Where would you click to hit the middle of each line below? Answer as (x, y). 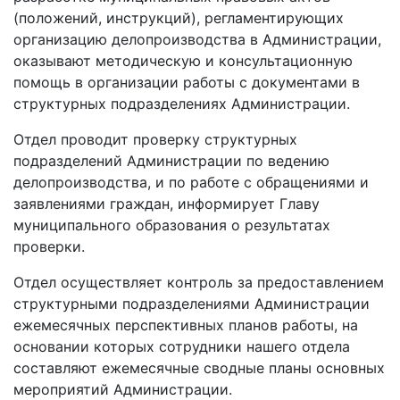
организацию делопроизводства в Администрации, (197, 39)
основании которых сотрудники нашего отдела (182, 346)
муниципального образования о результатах (172, 225)
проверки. (49, 246)
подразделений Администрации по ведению (171, 161)
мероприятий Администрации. (123, 389)
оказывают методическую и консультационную (183, 61)
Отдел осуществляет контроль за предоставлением (199, 282)
